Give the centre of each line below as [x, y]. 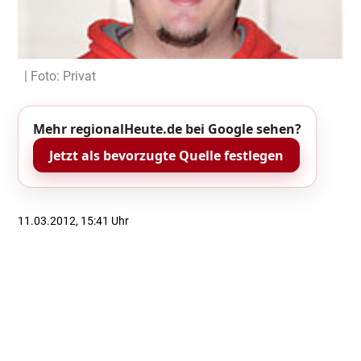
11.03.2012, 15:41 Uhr [74, 221]
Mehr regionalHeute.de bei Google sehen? [167, 129]
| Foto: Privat [60, 76]
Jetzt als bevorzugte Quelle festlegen [166, 155]
